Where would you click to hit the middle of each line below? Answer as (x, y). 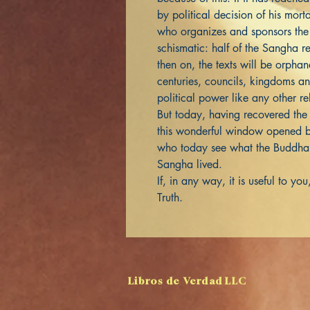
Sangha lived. (191, 164)
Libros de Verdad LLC (188, 281)
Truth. (172, 198)
